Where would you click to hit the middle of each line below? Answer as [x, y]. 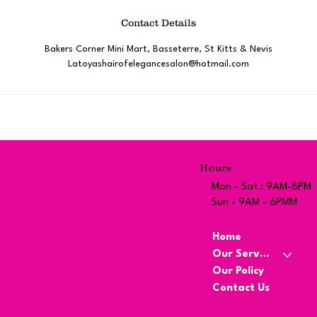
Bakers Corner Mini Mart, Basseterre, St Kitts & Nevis [158, 49]
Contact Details [158, 23]
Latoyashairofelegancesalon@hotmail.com [158, 64]
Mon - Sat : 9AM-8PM [261, 187]
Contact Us [241, 289]
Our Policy [238, 272]
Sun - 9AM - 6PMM [254, 202]
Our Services [264, 255]
